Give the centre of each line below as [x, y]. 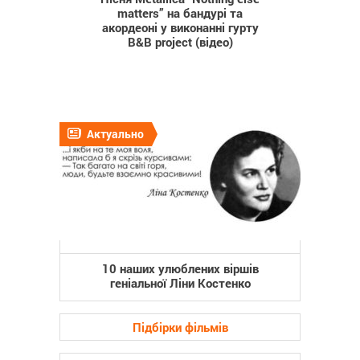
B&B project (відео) [180, 41]
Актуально [115, 133]
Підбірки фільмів [180, 327]
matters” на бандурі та [180, 12]
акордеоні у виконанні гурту [180, 27]
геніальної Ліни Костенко [180, 282]
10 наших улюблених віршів [180, 268]
